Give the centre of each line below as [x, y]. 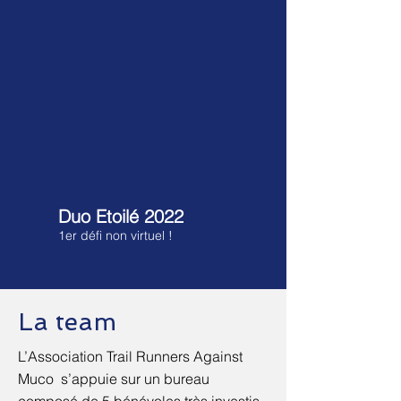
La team [67, 322]
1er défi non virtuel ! [115, 235]
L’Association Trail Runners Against [130, 356]
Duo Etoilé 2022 [121, 216]
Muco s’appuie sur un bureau [114, 379]
